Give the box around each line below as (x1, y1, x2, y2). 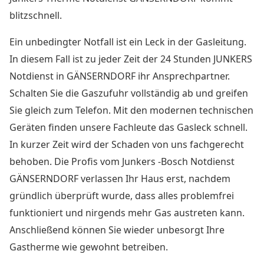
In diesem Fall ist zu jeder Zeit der (9, 52, 160, 66)
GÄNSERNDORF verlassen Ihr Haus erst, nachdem (9, 172, 230, 186)
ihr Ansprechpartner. (136, 70, 230, 83)
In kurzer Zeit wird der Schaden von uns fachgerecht (9, 138, 244, 151)
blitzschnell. (9, 9, 62, 22)
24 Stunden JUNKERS (160, 52, 252, 66)
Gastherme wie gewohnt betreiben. (9, 240, 168, 254)
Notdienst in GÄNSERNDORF (9, 70, 136, 83)
